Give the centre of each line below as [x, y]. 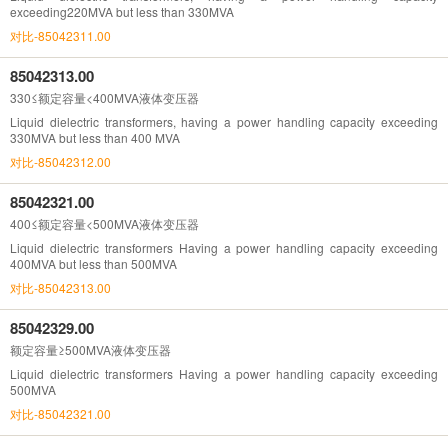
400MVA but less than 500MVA [93, 263]
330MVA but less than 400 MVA [95, 137]
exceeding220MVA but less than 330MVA [122, 11]
